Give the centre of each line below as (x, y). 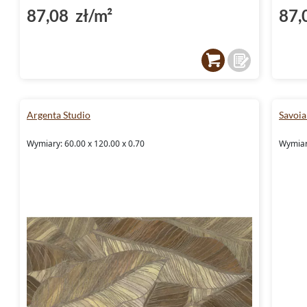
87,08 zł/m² (70, 15)
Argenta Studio (59, 114)
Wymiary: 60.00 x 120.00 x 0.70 (86, 143)
